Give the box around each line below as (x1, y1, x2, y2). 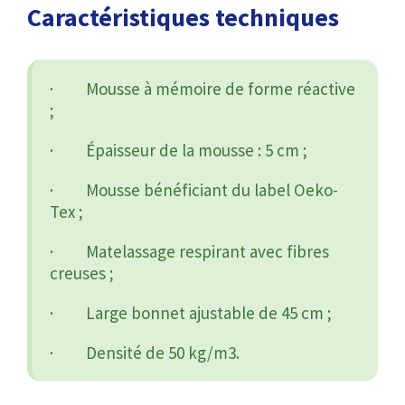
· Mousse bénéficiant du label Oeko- (50, 178, 338, 201)
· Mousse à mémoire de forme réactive (50, 77, 355, 99)
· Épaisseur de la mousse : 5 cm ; (50, 138, 307, 161)
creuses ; (50, 261, 114, 284)
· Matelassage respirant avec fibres (50, 240, 329, 262)
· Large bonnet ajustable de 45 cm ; (50, 301, 332, 324)
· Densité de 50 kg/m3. (50, 341, 240, 363)
